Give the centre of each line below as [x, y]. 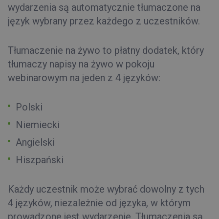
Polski [29, 107]
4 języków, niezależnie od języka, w [84, 203]
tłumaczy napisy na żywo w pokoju [81, 64]
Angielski [35, 142]
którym [175, 203]
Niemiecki [38, 124]
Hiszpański [40, 160]
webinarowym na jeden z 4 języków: [84, 77]
